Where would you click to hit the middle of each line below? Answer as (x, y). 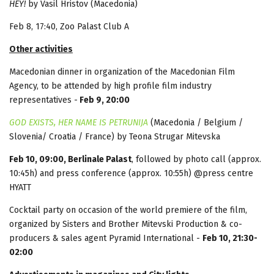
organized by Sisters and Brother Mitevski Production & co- (126, 224)
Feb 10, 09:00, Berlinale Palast (70, 159)
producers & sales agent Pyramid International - (106, 238)
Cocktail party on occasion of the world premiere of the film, (128, 210)
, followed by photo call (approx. (196, 159)
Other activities (41, 49)
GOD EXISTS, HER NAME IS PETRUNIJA (79, 122)
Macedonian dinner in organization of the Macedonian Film (122, 72)
